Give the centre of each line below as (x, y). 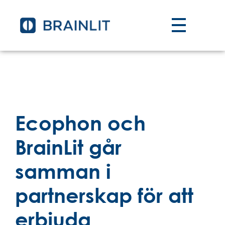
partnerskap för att (104, 195)
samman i (63, 171)
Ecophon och (80, 123)
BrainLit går (68, 147)
